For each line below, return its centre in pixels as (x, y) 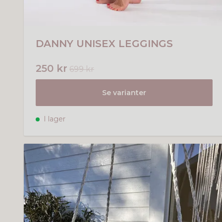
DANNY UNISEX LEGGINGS (104, 44)
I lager (54, 119)
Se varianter (124, 93)
